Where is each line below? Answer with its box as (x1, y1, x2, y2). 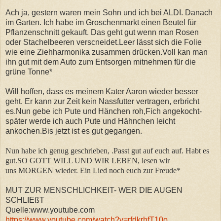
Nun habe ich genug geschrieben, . (5, 146, 113, 155)
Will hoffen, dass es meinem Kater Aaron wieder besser (5, 87, 198, 96)
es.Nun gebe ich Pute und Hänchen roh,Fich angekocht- (5, 107, 202, 115)
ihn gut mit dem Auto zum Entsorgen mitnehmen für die (5, 57, 196, 66)
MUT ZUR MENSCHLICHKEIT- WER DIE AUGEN (5, 185, 183, 194)
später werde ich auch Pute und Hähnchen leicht (5, 116, 175, 125)
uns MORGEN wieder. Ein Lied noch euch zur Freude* (5, 166, 181, 175)
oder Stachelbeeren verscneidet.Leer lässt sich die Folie (5, 37, 202, 46)
